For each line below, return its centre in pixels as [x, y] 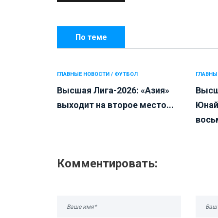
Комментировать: [107, 164]
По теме [91, 37]
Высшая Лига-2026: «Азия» [113, 91]
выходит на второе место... [115, 105]
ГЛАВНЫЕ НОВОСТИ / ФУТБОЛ [97, 74]
